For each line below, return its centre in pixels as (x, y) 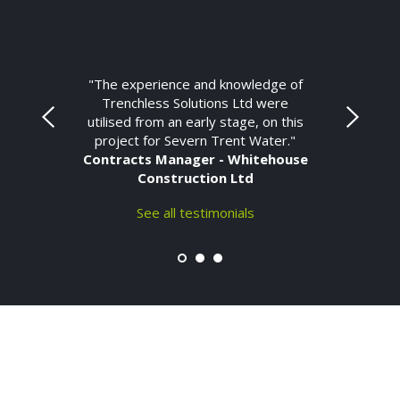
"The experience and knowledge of (195, 83)
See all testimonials (195, 212)
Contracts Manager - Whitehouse (195, 158)
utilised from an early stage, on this (195, 121)
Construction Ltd (195, 177)
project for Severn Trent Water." (196, 140)
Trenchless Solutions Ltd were (196, 102)
